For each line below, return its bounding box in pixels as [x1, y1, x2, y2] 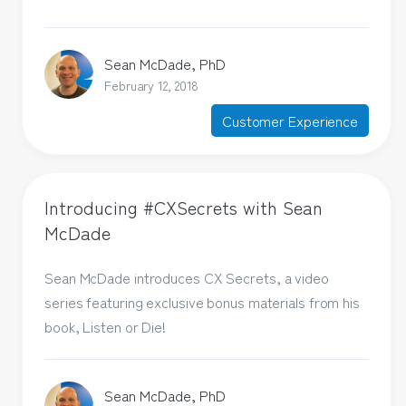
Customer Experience [221, 110, 359, 132]
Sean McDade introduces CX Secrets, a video [44, 266, 329, 288]
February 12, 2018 [104, 76, 199, 95]
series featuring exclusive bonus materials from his [44, 290, 360, 313]
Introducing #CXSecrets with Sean [44, 193, 324, 220]
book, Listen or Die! [44, 314, 167, 337]
